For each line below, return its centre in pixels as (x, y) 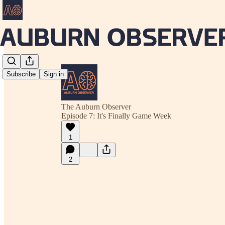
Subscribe (21, 74)
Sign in (54, 74)
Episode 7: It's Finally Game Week (116, 116)
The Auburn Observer (96, 107)
